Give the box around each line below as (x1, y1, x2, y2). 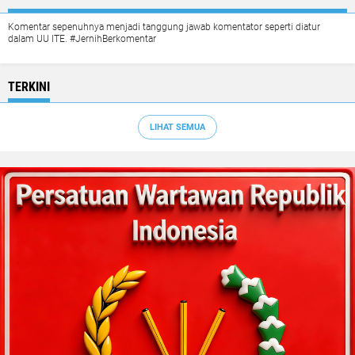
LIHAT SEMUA (150, 121, 205, 132)
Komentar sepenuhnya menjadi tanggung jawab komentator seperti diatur (8, 21, 320, 33)
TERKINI (8, 79, 50, 95)
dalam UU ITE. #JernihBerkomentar (8, 33, 156, 45)
